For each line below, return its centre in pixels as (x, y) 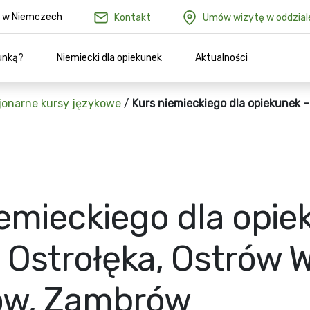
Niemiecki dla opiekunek (109, 58)
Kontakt (132, 17)
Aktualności (221, 58)
